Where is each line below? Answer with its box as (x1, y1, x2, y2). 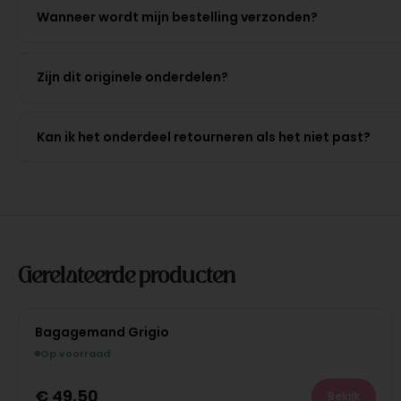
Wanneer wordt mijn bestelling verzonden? (36, 7, 318, 26)
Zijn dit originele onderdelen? (36, 67, 228, 86)
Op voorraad (39, 346, 110, 361)
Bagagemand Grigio (34, 322, 169, 341)
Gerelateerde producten (17, 253, 235, 293)
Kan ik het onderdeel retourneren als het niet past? (36, 127, 371, 146)
